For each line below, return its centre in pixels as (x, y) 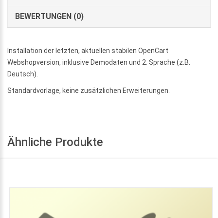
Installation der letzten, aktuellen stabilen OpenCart (88, 50)
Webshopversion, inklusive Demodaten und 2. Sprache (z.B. (99, 62)
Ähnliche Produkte (55, 142)
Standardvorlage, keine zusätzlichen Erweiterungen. (89, 90)
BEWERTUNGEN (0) (49, 16)
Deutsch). (23, 74)
